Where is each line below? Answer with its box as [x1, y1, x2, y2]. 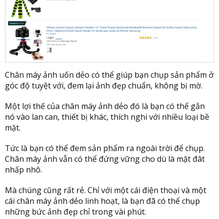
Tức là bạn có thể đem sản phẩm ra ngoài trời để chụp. [5, 143, 205, 154]
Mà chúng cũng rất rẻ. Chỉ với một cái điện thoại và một [5, 185, 206, 196]
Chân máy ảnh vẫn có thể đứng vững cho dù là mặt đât [5, 153, 205, 165]
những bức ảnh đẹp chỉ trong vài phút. [5, 206, 146, 218]
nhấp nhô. [5, 164, 42, 175]
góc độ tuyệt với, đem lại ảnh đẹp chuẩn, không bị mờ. [5, 80, 202, 91]
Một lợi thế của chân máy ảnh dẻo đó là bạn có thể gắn [5, 101, 205, 112]
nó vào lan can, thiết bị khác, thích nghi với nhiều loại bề [5, 111, 209, 123]
